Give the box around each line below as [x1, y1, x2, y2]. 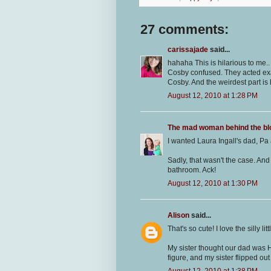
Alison [168, 211, 189, 220]
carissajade [168, 45, 208, 54]
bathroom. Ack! [168, 165, 216, 174]
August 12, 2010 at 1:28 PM [168, 91, 258, 100]
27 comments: [140, 21, 229, 37]
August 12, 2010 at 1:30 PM [168, 178, 258, 188]
